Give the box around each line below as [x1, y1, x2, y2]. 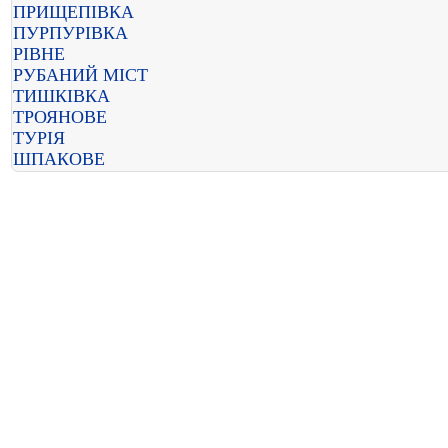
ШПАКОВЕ [13, 149, 105, 169]
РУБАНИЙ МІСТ [13, 65, 148, 85]
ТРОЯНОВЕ [13, 107, 107, 127]
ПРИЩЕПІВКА [13, 2, 134, 22]
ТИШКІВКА [13, 86, 110, 106]
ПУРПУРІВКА [13, 23, 128, 43]
